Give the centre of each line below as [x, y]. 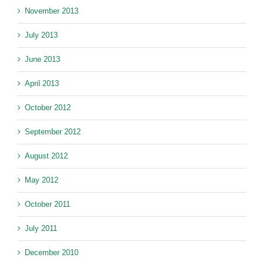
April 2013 [42, 84]
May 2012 [42, 180]
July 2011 [41, 229]
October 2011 [47, 204]
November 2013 [52, 11]
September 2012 [53, 132]
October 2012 [48, 108]
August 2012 [46, 156]
